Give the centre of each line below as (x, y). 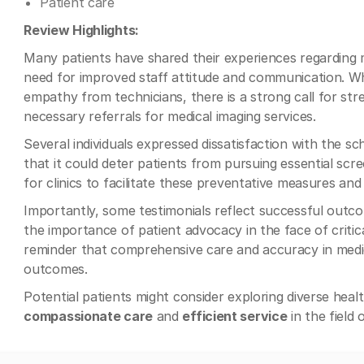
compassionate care (88, 316)
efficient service (235, 316)
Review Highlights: (81, 30)
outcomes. (56, 269)
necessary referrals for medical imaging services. (170, 116)
